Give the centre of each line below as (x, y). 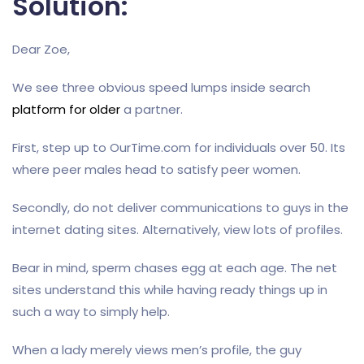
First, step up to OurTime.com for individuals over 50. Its (179, 147)
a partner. (152, 109)
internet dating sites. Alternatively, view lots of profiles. (178, 230)
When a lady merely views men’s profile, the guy (157, 350)
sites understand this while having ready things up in (170, 290)
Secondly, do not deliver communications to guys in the (180, 208)
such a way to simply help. (91, 312)
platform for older (66, 109)
